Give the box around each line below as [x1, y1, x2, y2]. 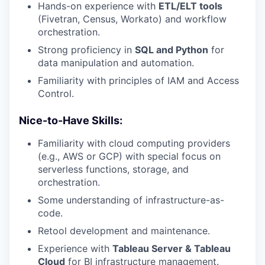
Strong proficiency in [38, 44, 135, 56]
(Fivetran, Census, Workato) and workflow [38, 13, 227, 25]
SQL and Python [135, 44, 208, 56]
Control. [38, 88, 74, 100]
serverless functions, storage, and [38, 163, 189, 176]
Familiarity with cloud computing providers [38, 137, 230, 150]
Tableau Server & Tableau [112, 243, 231, 255]
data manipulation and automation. [38, 57, 194, 69]
